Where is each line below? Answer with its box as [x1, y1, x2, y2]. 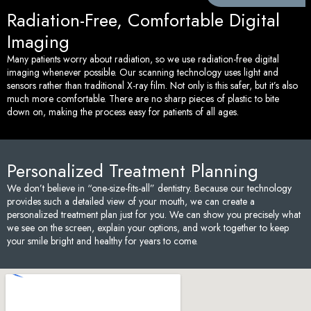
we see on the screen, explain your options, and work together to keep [7, 221, 289, 235]
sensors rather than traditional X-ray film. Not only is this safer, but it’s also [7, 78, 298, 93]
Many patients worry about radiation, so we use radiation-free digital [7, 52, 279, 67]
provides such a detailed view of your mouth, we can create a [7, 194, 255, 209]
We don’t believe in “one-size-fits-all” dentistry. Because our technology [7, 181, 292, 196]
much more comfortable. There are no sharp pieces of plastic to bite [7, 92, 279, 106]
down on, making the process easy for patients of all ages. [7, 105, 239, 119]
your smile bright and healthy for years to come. [7, 234, 198, 249]
